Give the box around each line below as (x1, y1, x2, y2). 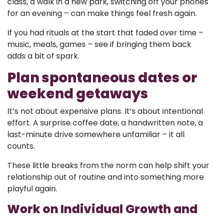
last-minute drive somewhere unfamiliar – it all (7, 128, 185, 140)
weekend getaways (7, 84, 148, 103)
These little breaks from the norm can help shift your (7, 159, 209, 171)
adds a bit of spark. (7, 50, 79, 62)
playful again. (7, 183, 57, 194)
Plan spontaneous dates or (7, 68, 197, 87)
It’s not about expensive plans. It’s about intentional (7, 105, 203, 117)
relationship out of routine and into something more (7, 171, 204, 183)
